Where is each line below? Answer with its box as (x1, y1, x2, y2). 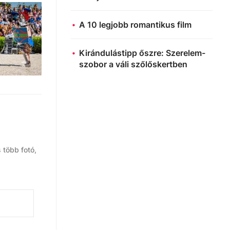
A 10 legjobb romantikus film (79, 19, 191, 30)
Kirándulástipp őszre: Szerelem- (79, 47, 205, 58)
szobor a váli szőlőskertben (79, 59, 187, 69)
